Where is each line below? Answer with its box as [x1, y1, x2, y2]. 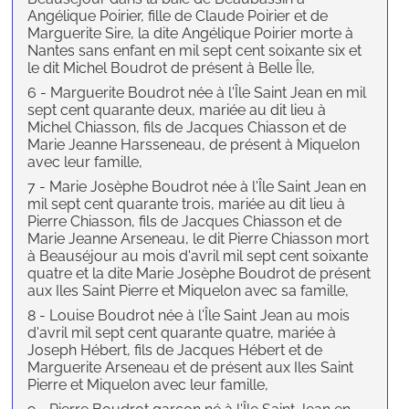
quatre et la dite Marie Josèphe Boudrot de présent [27, 265, 372, 283]
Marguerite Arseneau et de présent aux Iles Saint [27, 359, 354, 377]
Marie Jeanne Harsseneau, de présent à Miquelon [27, 136, 361, 154]
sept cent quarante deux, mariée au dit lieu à [27, 101, 327, 120]
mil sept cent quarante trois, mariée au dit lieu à [27, 195, 346, 214]
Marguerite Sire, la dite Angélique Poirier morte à [27, 25, 354, 43]
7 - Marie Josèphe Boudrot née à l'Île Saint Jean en [27, 178, 367, 196]
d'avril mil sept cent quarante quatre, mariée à [27, 324, 337, 342]
